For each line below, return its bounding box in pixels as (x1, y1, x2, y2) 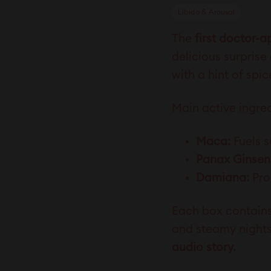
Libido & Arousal (178, 8, 235, 16)
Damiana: (196, 172, 249, 184)
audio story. (172, 242, 236, 254)
